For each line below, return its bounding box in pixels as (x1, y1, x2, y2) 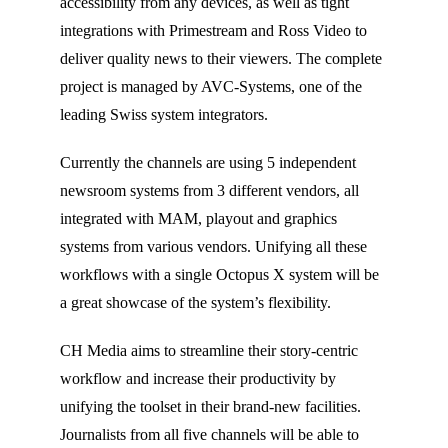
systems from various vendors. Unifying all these (60, 238, 367, 256)
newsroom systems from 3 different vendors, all (60, 182, 359, 200)
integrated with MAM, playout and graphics (60, 210, 337, 228)
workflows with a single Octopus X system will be (60, 266, 379, 284)
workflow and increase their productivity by (60, 370, 336, 388)
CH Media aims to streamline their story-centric (60, 342, 358, 360)
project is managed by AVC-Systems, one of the (60, 78, 362, 96)
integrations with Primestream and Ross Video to (60, 22, 367, 40)
